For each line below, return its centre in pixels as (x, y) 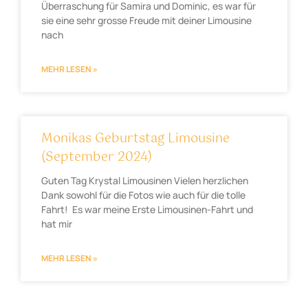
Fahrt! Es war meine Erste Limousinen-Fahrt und (147, 209)
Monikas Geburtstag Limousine (135, 139)
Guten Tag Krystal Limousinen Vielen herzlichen (145, 180)
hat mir (57, 223)
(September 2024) (97, 157)
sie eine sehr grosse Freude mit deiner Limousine (146, 20)
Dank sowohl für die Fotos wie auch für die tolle (143, 195)
